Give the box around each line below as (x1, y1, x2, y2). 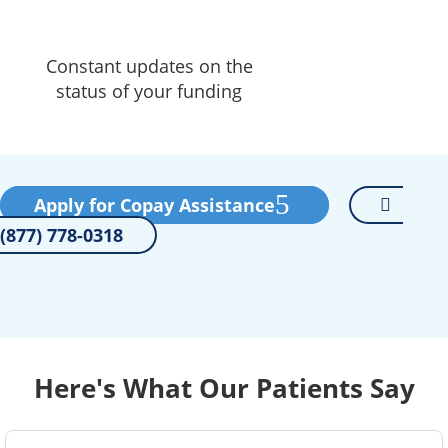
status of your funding (56, 79, 242, 103)
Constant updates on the (45, 54, 253, 78)
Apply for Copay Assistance (34, 193, 275, 217)
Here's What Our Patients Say (33, 370, 415, 406)
